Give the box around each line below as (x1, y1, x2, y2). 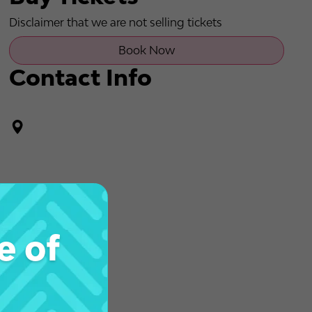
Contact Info (8, 63, 152, 91)
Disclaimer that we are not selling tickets (8, 15, 222, 29)
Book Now (118, 43, 175, 56)
